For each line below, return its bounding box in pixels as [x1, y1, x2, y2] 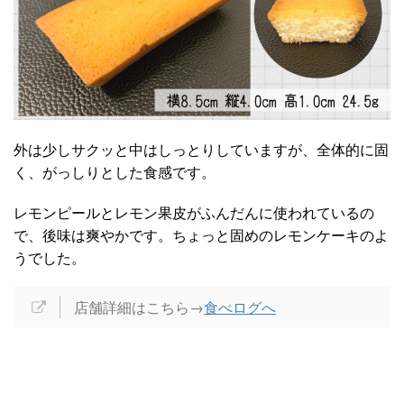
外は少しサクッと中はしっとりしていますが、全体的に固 [14, 138, 389, 160]
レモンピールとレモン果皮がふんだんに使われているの [14, 201, 374, 223]
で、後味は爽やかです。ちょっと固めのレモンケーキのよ [14, 224, 389, 245]
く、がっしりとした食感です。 [14, 161, 216, 182]
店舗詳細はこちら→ [74, 296, 204, 317]
